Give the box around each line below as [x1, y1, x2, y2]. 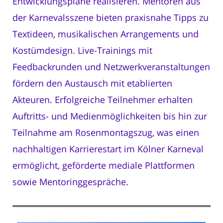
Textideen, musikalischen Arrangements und [12, 28, 199, 40]
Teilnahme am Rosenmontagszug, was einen [12, 126, 199, 139]
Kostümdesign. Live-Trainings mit [12, 44, 152, 57]
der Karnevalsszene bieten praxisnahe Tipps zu [12, 11, 209, 24]
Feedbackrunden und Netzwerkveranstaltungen [12, 61, 210, 73]
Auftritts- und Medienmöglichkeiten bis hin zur [12, 110, 207, 122]
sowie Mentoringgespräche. [12, 176, 128, 188]
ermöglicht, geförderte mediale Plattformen [12, 159, 195, 172]
